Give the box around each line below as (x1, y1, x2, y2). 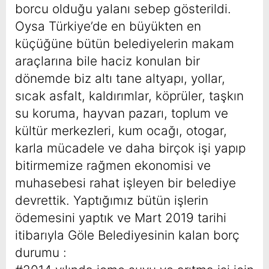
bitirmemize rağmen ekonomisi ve (15, 158, 211, 174)
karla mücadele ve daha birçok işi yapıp (15, 141, 246, 156)
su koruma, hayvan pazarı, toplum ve (15, 106, 228, 121)
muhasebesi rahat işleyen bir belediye (15, 175, 236, 191)
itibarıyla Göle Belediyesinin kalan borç (15, 228, 240, 243)
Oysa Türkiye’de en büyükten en (15, 19, 201, 34)
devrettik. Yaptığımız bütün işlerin (15, 193, 208, 208)
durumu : (15, 245, 67, 261)
